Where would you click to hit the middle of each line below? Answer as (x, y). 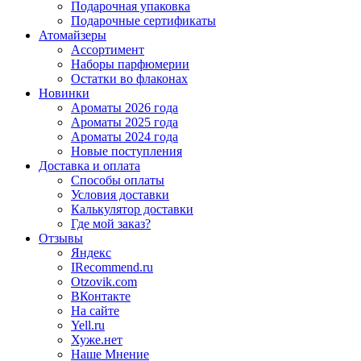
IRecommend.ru (112, 267)
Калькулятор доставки (132, 209)
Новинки (64, 93)
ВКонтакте (101, 296)
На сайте (95, 310)
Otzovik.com (104, 281)
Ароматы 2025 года (124, 122)
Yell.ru (88, 325)
